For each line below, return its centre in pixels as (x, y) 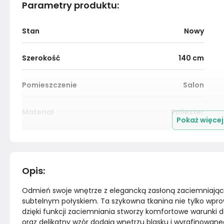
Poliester (187, 112)
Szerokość (41, 58)
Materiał (38, 112)
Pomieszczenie (49, 85)
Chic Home (184, 139)
